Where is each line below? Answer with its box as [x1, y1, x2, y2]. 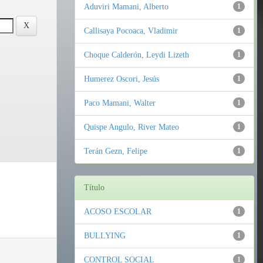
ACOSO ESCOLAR [84, 207, 151, 217]
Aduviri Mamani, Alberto [84, 2, 168, 12]
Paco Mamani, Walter [84, 99, 156, 108]
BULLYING [84, 231, 126, 241]
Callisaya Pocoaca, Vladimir [84, 26, 178, 36]
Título [84, 183, 104, 193]
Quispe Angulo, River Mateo [84, 123, 179, 132]
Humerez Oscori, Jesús [84, 75, 159, 84]
